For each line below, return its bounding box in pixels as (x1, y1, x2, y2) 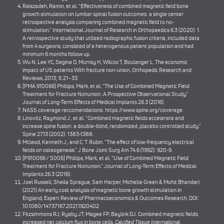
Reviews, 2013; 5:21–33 (22, 74, 77, 82)
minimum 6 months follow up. (22, 50, 90, 58)
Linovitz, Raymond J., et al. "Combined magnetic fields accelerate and (22, 114, 184, 122)
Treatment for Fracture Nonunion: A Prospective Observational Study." (22, 90, 188, 98)
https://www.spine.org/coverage (105, 106, 182, 114)
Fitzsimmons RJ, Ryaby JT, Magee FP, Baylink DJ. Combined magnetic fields (22, 210, 198, 218)
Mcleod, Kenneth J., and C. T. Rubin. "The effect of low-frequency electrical (22, 138, 194, 146)
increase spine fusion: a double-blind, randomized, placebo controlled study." (22, 122, 201, 130)
